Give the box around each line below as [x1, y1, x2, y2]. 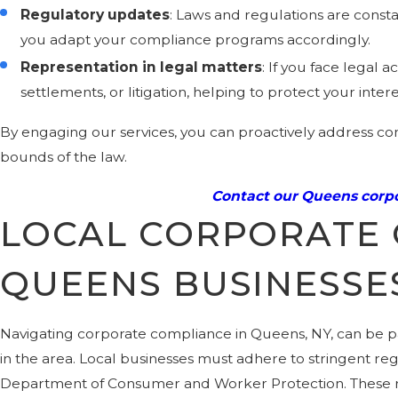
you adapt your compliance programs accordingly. [20, 30, 371, 48]
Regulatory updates [20, 5, 171, 23]
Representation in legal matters [20, 58, 263, 76]
